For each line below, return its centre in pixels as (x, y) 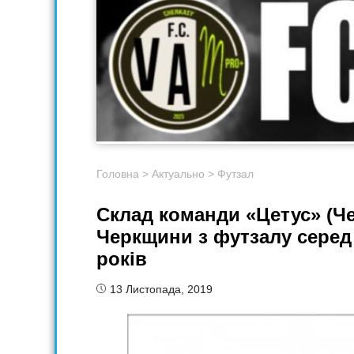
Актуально (178, 174)
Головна (118, 174)
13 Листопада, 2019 (161, 290)
